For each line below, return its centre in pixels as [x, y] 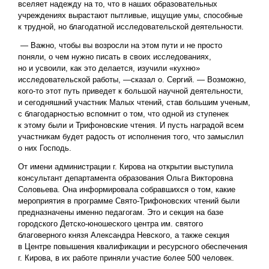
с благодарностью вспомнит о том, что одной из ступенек [123, 114]
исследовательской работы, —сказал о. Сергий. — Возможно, [132, 80]
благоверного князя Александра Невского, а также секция [124, 235]
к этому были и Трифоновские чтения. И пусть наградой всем [131, 125]
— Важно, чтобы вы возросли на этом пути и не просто [120, 46]
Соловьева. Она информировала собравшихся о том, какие [127, 190]
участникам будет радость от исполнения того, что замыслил [131, 137]
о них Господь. [45, 148]
